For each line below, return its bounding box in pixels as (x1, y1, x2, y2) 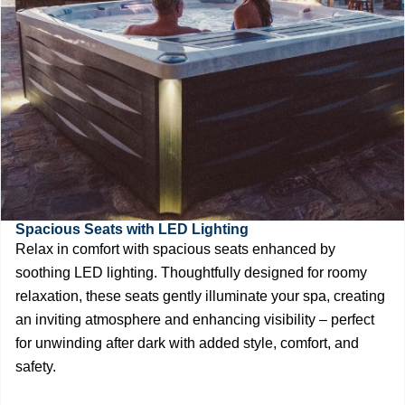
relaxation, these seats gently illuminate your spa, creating (15, 287, 385, 304)
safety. (15, 358, 56, 374)
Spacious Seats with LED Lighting (15, 221, 249, 237)
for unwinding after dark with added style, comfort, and (15, 334, 359, 351)
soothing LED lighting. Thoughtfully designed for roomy (15, 264, 367, 280)
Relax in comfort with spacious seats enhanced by (15, 240, 335, 257)
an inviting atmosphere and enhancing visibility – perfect (15, 311, 374, 327)
